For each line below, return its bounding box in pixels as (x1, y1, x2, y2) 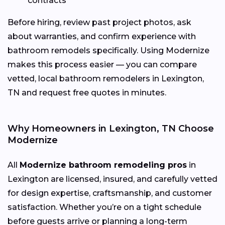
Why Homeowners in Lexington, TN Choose (8, 123, 214, 134)
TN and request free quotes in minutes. (8, 87, 166, 97)
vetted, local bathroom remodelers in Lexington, (8, 73, 204, 83)
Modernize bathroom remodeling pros (20, 160, 187, 170)
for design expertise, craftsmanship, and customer (8, 188, 212, 198)
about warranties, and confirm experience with (8, 31, 196, 41)
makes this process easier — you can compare (8, 59, 197, 69)
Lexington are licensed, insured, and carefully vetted (8, 174, 217, 184)
